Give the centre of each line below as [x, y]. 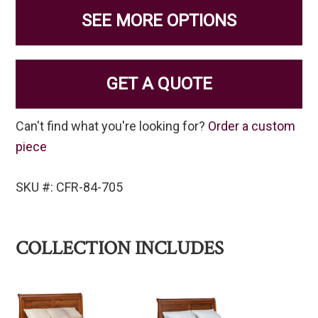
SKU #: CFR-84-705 [70, 187]
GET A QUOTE [159, 84]
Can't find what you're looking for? [112, 126]
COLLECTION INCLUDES [120, 248]
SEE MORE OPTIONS [159, 21]
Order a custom [252, 126]
